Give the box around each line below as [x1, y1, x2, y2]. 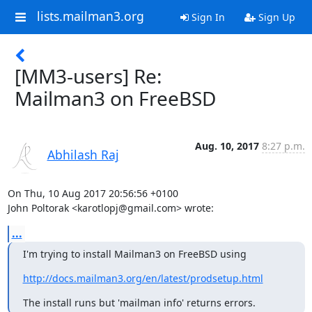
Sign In [188, 10, 225, 24]
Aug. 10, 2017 [194, 139, 259, 153]
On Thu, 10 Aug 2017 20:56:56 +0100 [7, 187, 178, 200]
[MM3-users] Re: [15, 63, 162, 89]
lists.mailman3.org [36, 8, 144, 25]
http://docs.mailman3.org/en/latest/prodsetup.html [22, 272, 263, 285]
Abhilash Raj [47, 146, 119, 163]
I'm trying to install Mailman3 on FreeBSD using [22, 247, 247, 260]
